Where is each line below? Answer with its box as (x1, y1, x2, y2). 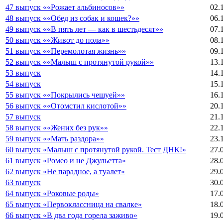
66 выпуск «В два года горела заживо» (5, 211, 137, 220)
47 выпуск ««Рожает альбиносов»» (5, 2, 124, 11)
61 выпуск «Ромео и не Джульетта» (5, 156, 126, 165)
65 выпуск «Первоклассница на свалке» (5, 200, 142, 209)
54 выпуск (5, 79, 41, 88)
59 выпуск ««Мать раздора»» (5, 134, 104, 143)
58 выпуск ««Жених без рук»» (5, 123, 108, 132)
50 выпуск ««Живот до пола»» (5, 35, 110, 44)
